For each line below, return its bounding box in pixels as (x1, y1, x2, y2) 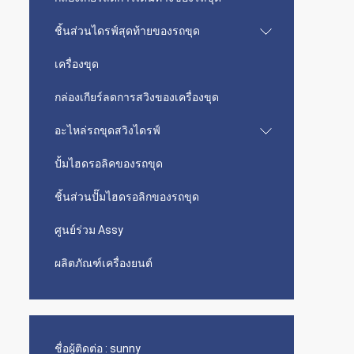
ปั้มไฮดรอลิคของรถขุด (55, 157, 163, 170)
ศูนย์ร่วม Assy (55, 224, 123, 236)
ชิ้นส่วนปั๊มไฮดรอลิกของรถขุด (55, 190, 199, 203)
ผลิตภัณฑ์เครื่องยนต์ (55, 257, 153, 269)
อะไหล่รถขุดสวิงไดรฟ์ (55, 124, 160, 137)
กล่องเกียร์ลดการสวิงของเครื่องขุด (55, 91, 219, 104)
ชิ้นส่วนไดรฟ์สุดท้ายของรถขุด (55, 24, 200, 37)
